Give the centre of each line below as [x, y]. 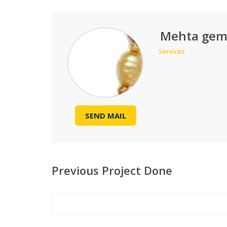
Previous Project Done [112, 170]
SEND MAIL [105, 116]
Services [172, 51]
